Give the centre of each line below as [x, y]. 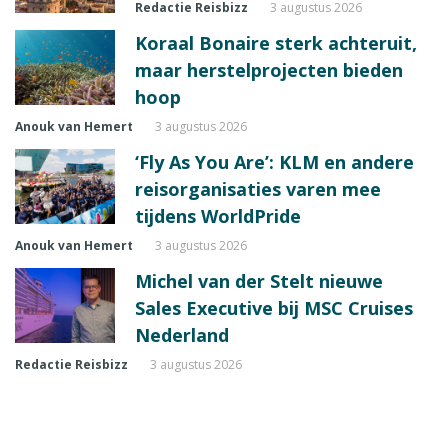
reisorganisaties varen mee [258, 189]
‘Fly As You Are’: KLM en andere [274, 162]
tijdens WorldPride [218, 216]
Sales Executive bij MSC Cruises [274, 308]
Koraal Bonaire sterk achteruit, [276, 43]
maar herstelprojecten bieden [269, 70]
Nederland [182, 335]
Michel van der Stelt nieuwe [259, 281]
